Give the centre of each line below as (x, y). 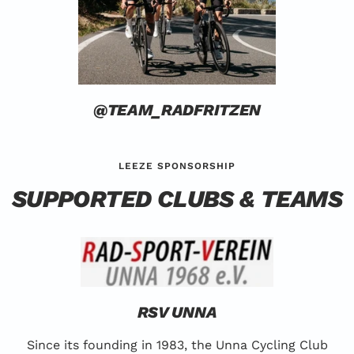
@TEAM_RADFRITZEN (177, 109)
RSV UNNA (177, 313)
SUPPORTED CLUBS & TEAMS (177, 198)
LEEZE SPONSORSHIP (177, 166)
